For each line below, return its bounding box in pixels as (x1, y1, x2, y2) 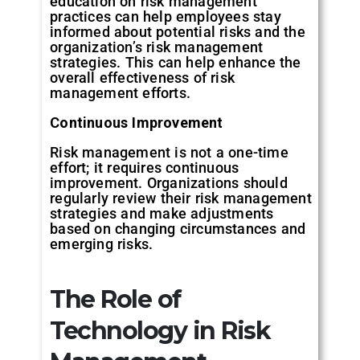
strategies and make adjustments (50, 204, 274, 222)
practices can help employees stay (50, 7, 281, 25)
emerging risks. (50, 235, 153, 252)
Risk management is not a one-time (50, 143, 288, 161)
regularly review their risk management (50, 189, 312, 207)
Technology (50, 315, 187, 346)
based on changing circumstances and (50, 219, 306, 237)
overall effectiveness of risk (50, 68, 235, 86)
